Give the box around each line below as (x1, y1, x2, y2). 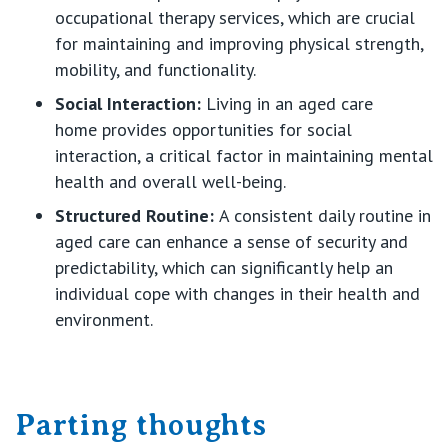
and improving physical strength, (171, 31, 423, 55)
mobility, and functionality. (55, 57, 256, 81)
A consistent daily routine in (219, 203, 431, 227)
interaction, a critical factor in (55, 143, 286, 167)
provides (102, 117, 167, 141)
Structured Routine (55, 203, 209, 227)
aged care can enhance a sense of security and (55, 229, 408, 253)
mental (374, 143, 433, 167)
